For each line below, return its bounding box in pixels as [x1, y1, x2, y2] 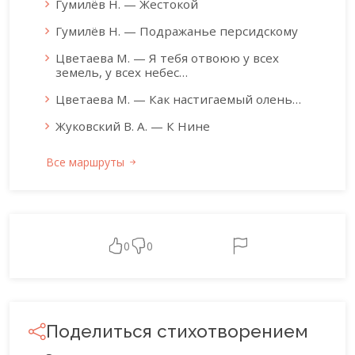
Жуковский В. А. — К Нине [55, 118, 210, 135]
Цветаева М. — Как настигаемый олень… [55, 91, 301, 108]
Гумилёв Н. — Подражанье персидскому [55, 23, 298, 40]
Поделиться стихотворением [46, 321, 308, 342]
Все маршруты [46, 155, 128, 170]
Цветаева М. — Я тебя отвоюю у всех [55, 50, 279, 67]
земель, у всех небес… [55, 64, 188, 81]
